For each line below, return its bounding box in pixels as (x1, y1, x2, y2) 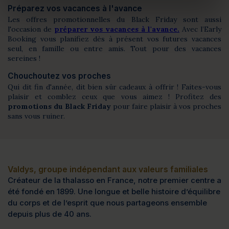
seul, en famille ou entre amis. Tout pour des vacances (8, 44, 221, 53)
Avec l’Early (179, 25, 221, 34)
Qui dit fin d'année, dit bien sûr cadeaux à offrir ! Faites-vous (8, 82, 221, 91)
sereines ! (8, 54, 40, 63)
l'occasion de (8, 25, 54, 34)
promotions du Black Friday (8, 102, 111, 111)
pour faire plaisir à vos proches (111, 102, 221, 111)
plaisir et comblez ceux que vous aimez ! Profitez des (8, 92, 221, 101)
